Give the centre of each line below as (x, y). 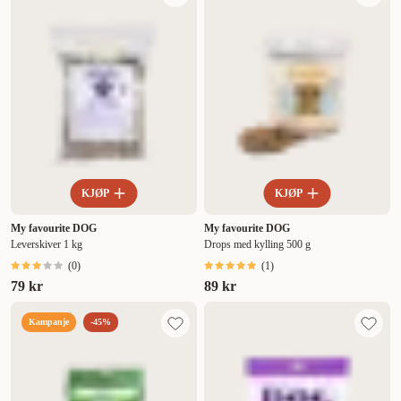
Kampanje (49, 322)
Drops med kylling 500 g (257, 245)
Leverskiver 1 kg (47, 245)
